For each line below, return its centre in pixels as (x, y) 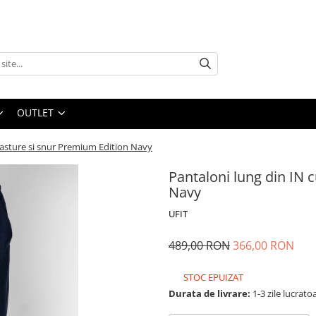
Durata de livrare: (209, 293)
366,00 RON (263, 245)
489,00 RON (199, 245)
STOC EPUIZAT (212, 277)
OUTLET (35, 113)
